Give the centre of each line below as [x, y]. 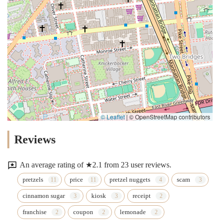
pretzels [33, 180]
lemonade [133, 212]
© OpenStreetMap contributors [169, 117]
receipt [142, 196]
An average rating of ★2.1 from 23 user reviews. [96, 165]
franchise [35, 212]
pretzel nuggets [130, 180]
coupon [83, 212]
